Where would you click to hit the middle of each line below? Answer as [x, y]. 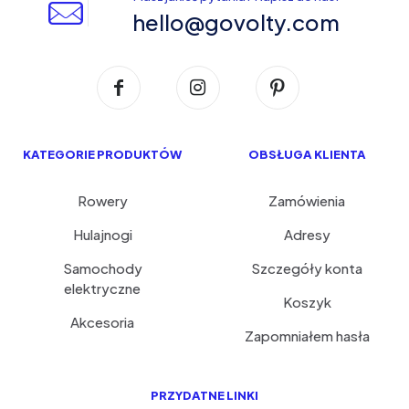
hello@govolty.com [236, 21]
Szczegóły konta [307, 267]
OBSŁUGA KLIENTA [307, 154]
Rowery [102, 200]
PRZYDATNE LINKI [204, 395]
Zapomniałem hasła [307, 335]
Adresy [307, 234]
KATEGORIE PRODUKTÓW [102, 154]
